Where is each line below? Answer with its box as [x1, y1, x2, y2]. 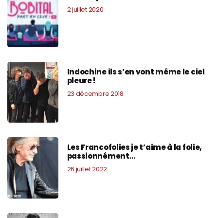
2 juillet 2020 [67, 4, 104, 14]
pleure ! [67, 75, 96, 86]
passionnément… [67, 151, 136, 162]
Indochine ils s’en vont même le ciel [67, 67, 205, 77]
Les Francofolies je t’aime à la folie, [67, 142, 202, 153]
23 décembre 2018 [67, 89, 124, 99]
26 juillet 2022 [67, 164, 107, 174]
